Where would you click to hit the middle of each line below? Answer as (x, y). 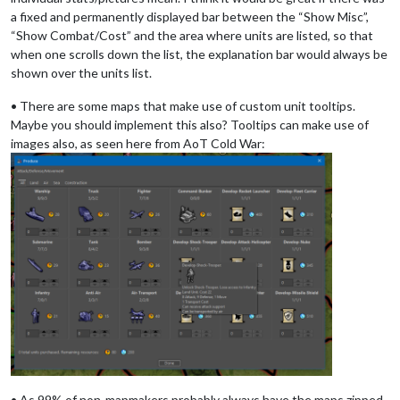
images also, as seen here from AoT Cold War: (138, 143)
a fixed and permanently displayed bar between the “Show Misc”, (190, 16)
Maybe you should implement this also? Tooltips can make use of (190, 124)
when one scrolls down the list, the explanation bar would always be (199, 54)
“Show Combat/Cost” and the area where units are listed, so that (192, 35)
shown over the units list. (81, 72)
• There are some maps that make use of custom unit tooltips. (183, 105)
